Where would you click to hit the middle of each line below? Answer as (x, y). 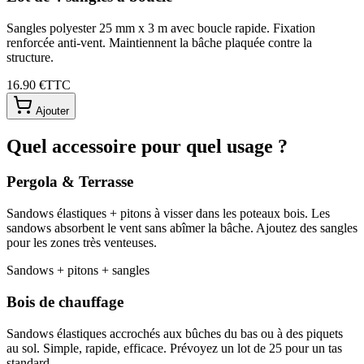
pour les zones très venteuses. (82, 243)
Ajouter (51, 110)
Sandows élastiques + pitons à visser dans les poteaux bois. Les (168, 214)
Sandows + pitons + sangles (78, 271)
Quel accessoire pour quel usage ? (147, 146)
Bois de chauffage (65, 301)
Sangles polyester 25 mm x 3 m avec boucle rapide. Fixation (161, 28)
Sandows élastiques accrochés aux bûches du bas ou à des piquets (175, 333)
